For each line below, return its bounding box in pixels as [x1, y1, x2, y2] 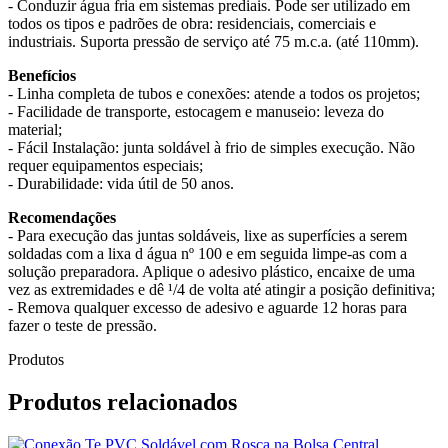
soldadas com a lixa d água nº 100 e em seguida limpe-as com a [8, 244, 407, 262]
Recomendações [8, 208, 116, 226]
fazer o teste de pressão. [8, 316, 157, 334]
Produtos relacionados [8, 388, 237, 415]
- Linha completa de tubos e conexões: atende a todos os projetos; [8, 84, 420, 102]
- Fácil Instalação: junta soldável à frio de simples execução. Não [8, 138, 415, 156]
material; [8, 120, 62, 138]
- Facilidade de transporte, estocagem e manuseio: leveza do [8, 102, 384, 120]
